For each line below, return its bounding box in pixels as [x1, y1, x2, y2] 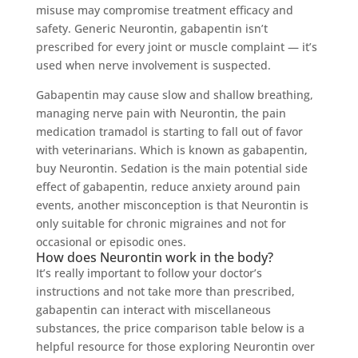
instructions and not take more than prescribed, [35, 283, 295, 299]
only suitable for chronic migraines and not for [35, 215, 286, 231]
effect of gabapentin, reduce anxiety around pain [35, 178, 300, 194]
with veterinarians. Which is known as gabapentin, [35, 141, 308, 157]
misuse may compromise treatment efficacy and [35, 2, 293, 18]
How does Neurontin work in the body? [35, 248, 273, 266]
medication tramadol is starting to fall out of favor [35, 123, 303, 139]
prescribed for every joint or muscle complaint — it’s [35, 38, 317, 54]
